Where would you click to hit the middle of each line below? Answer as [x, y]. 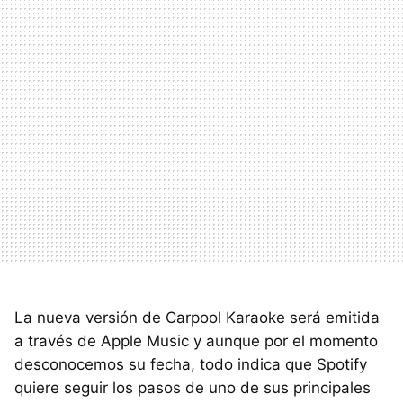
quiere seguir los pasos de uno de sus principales [193, 387]
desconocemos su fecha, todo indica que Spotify [191, 364]
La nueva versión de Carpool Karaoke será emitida [197, 317]
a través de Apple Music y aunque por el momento [196, 340]
